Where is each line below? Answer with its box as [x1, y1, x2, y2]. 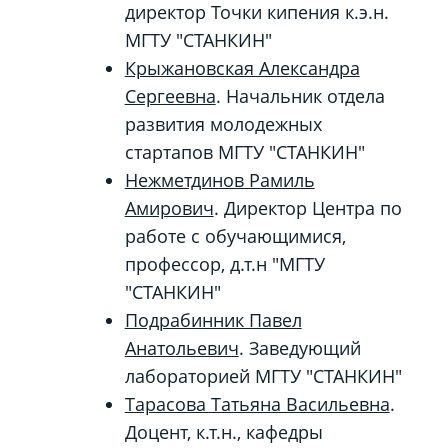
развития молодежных [124, 112, 322, 136]
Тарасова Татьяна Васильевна [124, 392, 390, 416]
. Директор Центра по [213, 196, 402, 220]
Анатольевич [124, 336, 239, 360]
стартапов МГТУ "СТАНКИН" [124, 140, 365, 164]
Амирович [124, 196, 214, 220]
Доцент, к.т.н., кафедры [124, 420, 323, 444]
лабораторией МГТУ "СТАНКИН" [124, 364, 402, 388]
